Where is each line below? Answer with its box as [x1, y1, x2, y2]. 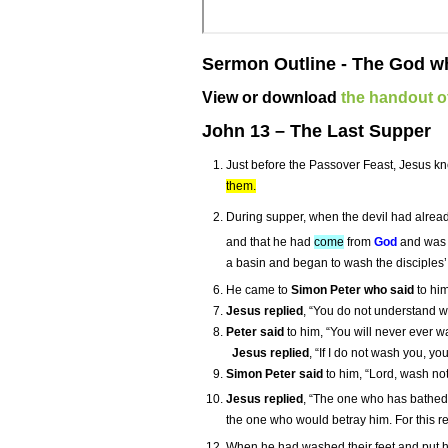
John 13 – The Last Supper [202, 121, 431, 142]
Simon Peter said [226, 367, 323, 382]
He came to [226, 283, 291, 298]
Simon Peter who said [291, 283, 414, 298]
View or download [202, 89, 341, 107]
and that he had [226, 235, 314, 250]
